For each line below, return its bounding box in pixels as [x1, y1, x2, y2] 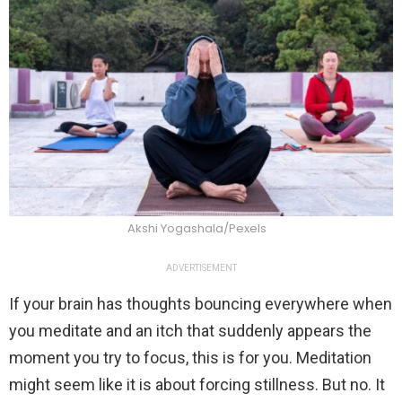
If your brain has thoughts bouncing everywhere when [9, 294, 392, 314]
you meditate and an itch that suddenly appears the [9, 321, 371, 341]
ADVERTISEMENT [165, 263, 237, 274]
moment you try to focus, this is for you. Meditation [9, 348, 371, 368]
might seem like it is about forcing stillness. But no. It [9, 375, 385, 395]
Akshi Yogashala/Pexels [127, 220, 267, 238]
